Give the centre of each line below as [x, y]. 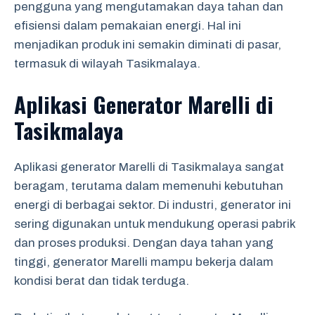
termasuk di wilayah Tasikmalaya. [107, 64]
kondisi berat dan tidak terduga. [102, 281]
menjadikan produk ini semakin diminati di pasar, [148, 45]
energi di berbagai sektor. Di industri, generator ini [153, 205]
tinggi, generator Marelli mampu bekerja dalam [144, 262]
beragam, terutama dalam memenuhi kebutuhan [149, 186]
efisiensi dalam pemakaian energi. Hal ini [128, 26]
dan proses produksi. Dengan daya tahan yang [144, 243]
